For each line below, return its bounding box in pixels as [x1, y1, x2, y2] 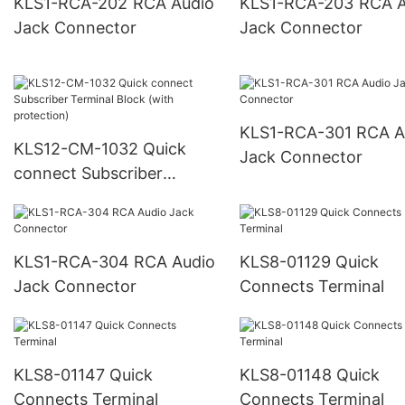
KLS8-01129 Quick [239, 251, 379, 271]
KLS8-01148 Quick [239, 364, 380, 384]
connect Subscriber [14, 163, 163, 183]
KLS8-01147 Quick [14, 364, 153, 384]
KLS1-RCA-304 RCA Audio [14, 251, 134, 271]
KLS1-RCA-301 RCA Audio [239, 122, 356, 142]
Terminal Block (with [14, 187, 171, 207]
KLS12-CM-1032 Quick [14, 138, 186, 158]
